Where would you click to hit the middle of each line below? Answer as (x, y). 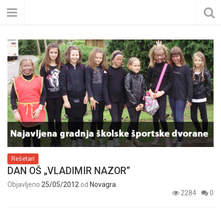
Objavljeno (24, 185)
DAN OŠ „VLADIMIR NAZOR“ (69, 171)
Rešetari (23, 159)
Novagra (103, 185)
